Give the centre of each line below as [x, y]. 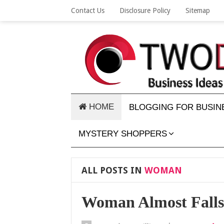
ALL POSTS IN [112, 170]
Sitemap [198, 10]
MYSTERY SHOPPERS [123, 134]
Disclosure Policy [145, 10]
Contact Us [88, 10]
